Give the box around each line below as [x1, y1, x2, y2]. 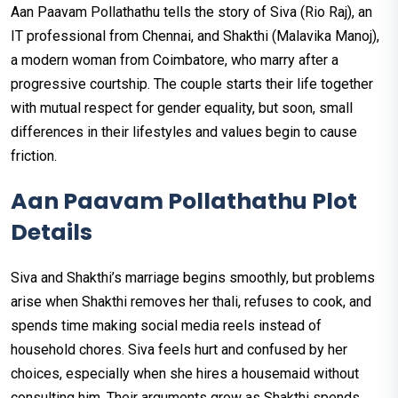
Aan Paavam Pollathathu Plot [11, 186, 357, 218]
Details [11, 217, 92, 249]
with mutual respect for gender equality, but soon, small [11, 99, 353, 117]
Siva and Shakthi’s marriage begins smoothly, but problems [11, 269, 375, 287]
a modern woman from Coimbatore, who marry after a [11, 52, 338, 69]
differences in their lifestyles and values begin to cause [11, 123, 357, 141]
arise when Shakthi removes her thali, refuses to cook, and [11, 293, 371, 311]
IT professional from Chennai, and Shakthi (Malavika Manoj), [11, 28, 379, 45]
